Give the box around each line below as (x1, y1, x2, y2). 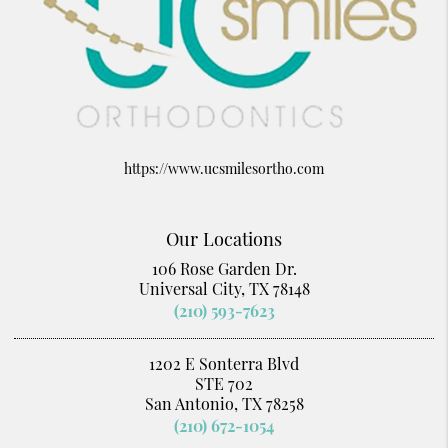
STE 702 (195, 373, 253, 395)
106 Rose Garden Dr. (151, 258, 297, 280)
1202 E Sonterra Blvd (149, 353, 299, 375)
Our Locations (166, 226, 282, 252)
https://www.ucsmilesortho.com (124, 159, 324, 179)
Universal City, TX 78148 (138, 278, 310, 300)
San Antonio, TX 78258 (144, 393, 304, 415)
